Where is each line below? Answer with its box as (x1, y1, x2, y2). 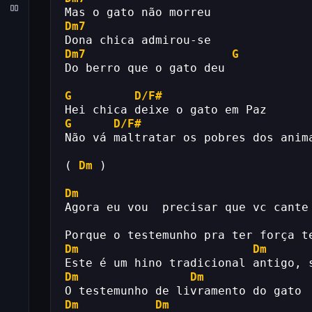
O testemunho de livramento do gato (65, 284, 302, 297)
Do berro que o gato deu (65, 61, 225, 75)
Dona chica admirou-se (65, 33, 211, 47)
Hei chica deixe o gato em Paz (65, 103, 267, 116)
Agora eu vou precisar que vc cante (65, 201, 309, 214)
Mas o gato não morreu (65, 6, 211, 19)
